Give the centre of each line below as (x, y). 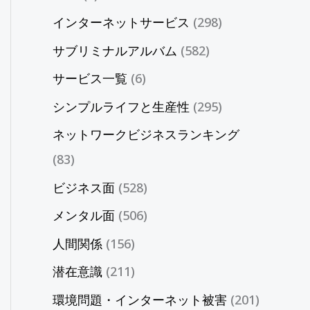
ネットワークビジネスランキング (146, 135)
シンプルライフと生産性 (121, 106)
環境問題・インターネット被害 (140, 299)
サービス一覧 (90, 79)
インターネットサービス (121, 22)
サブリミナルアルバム (115, 50)
